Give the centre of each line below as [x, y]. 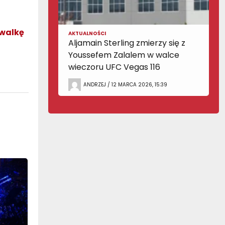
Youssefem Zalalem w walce [124, 55]
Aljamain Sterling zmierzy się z [127, 43]
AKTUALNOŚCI [87, 33]
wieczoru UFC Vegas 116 [114, 67]
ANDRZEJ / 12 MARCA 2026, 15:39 [125, 84]
